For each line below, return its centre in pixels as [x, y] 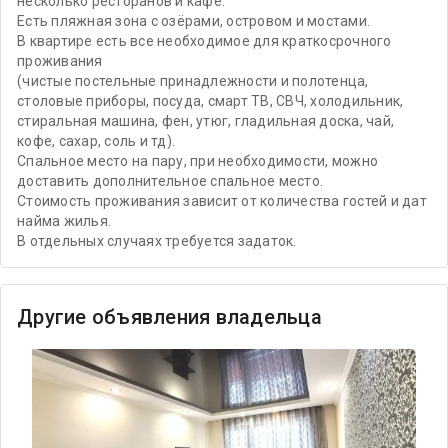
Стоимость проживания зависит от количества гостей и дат [222, 201]
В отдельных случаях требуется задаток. [157, 241]
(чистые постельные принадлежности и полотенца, [193, 81]
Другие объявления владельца [169, 317]
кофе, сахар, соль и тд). [96, 141]
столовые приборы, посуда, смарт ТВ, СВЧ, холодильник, [210, 101]
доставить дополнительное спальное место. [170, 181]
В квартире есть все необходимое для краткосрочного [204, 41]
